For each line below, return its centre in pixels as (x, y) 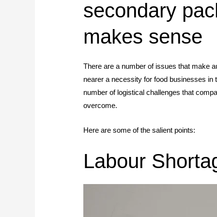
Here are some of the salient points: (139, 130)
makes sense (143, 37)
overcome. (101, 106)
